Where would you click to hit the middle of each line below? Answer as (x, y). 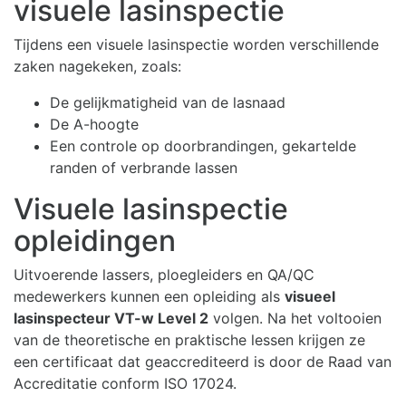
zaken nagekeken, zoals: (97, 67)
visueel (310, 297)
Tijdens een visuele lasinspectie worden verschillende (196, 45)
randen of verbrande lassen (144, 168)
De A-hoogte (94, 125)
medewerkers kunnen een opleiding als (149, 297)
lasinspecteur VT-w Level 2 (111, 319)
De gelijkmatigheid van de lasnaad (168, 103)
